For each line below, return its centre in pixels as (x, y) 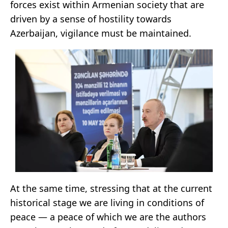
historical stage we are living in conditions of (107, 203)
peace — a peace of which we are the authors (108, 217)
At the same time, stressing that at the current (111, 189)
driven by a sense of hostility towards (91, 19)
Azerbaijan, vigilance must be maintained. (101, 33)
